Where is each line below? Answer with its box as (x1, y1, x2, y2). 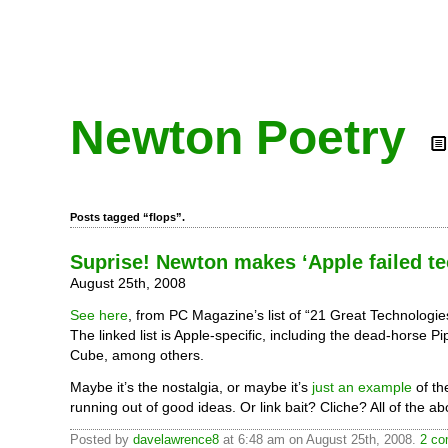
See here (70, 307, 128, 323)
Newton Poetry (70, 111, 406, 164)
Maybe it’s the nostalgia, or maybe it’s (70, 379, 312, 395)
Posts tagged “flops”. (70, 211, 185, 223)
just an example (312, 379, 412, 395)
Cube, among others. (70, 347, 204, 363)
